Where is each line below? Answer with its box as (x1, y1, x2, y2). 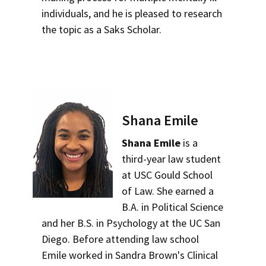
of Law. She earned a (122, 184, 214, 198)
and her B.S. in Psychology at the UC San (42, 216, 220, 230)
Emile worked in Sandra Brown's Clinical (42, 248, 218, 262)
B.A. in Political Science (122, 200, 224, 214)
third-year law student (122, 152, 221, 166)
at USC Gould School (122, 168, 213, 182)
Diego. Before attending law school (42, 232, 199, 246)
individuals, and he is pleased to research (42, 7, 222, 20)
